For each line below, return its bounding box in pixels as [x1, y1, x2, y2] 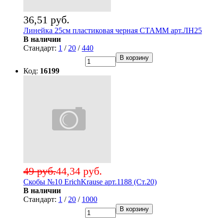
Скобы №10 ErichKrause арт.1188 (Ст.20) [23, 178, 157, 186]
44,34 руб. [56, 165, 102, 178]
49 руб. [23, 165, 56, 178]
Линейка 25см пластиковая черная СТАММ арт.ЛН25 [23, 26, 202, 35]
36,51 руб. [23, 14, 70, 26]
